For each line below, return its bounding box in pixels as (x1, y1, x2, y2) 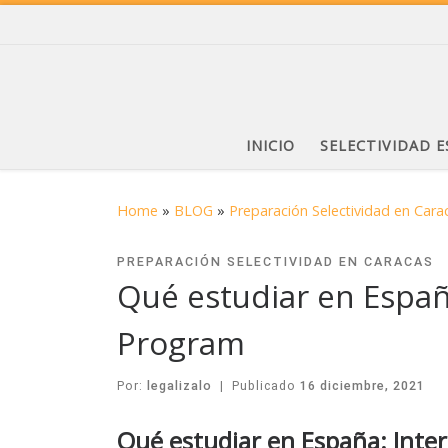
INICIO (246, 136, 295, 156)
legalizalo (147, 378, 212, 394)
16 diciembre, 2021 (299, 378, 425, 394)
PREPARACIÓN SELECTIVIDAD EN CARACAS (117, 254, 434, 270)
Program (117, 321, 245, 365)
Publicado (231, 378, 300, 394)
